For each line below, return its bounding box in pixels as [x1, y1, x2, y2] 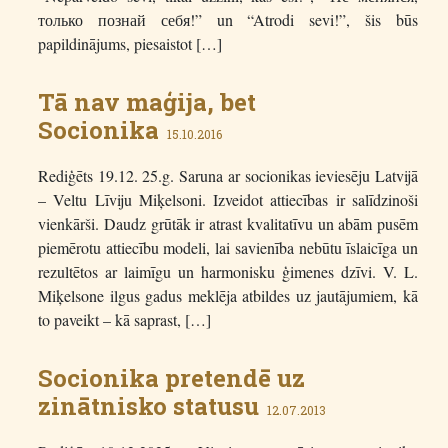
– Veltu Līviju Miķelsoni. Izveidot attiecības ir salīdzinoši [38, 189, 418, 211]
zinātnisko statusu [38, 390, 259, 423]
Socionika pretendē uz [38, 362, 305, 395]
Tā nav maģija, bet [38, 86, 256, 119]
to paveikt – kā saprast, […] [38, 309, 211, 331]
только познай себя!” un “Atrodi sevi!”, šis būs [38, 9, 418, 31]
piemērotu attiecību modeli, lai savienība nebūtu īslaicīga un [38, 237, 418, 259]
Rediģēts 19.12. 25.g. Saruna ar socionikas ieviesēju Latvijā [38, 165, 418, 187]
